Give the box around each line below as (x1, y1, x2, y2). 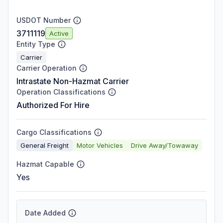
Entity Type (16, 40, 55, 48)
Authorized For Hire (16, 100, 90, 110)
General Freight (20, 141, 69, 149)
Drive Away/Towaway (131, 141, 198, 149)
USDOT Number (16, 16, 71, 24)
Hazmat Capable (16, 160, 74, 168)
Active (49, 29, 69, 37)
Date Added (25, 209, 66, 217)
